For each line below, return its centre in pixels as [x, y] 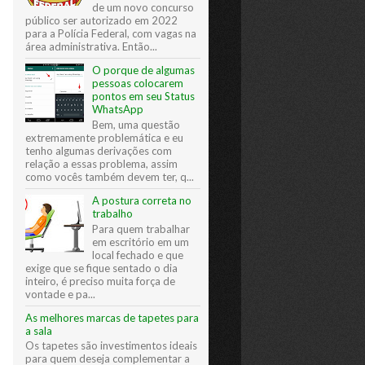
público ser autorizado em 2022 [101, 21]
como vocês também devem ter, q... [110, 176]
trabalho [113, 213]
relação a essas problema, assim [101, 163]
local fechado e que [138, 255]
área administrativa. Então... [91, 47]
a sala [39, 330]
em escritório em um [141, 242]
